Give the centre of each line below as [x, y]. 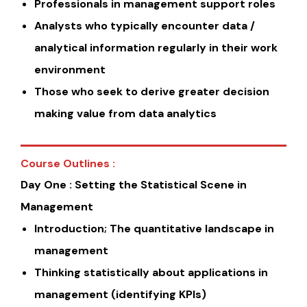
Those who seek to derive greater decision [152, 92]
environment [70, 70]
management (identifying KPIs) [120, 295]
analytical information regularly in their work [156, 48]
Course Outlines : [68, 164]
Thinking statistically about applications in [151, 273]
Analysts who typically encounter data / [145, 26]
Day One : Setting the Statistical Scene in [134, 185]
